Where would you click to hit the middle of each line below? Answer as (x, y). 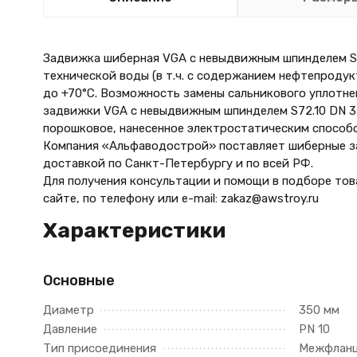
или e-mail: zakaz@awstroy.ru (238, 198)
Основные (78, 280)
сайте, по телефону (100, 198)
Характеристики (134, 231)
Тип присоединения (99, 348)
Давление (70, 329)
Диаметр (68, 310)
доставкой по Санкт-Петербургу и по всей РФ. (178, 163)
